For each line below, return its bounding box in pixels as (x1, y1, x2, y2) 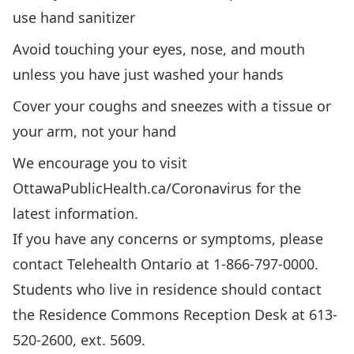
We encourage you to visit (13, 153, 187, 172)
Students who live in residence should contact (13, 280, 322, 299)
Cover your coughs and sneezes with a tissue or (13, 96, 331, 115)
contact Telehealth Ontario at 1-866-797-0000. (13, 254, 318, 273)
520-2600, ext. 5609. (13, 330, 145, 349)
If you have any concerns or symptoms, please (13, 229, 323, 248)
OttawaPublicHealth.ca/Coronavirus (13, 179, 252, 198)
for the (252, 179, 301, 198)
